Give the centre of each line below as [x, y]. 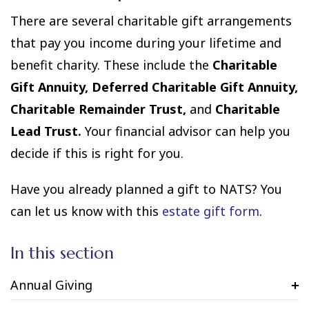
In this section [62, 253]
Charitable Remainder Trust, [100, 109]
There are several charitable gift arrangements [151, 21]
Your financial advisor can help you [186, 131]
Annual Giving [51, 285]
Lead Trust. [46, 131]
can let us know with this [86, 211]
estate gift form [211, 211]
